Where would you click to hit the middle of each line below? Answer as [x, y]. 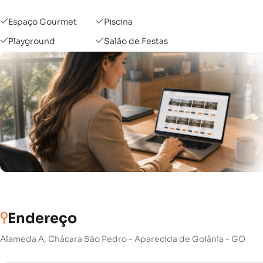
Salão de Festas [136, 41]
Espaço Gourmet [43, 21]
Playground [32, 41]
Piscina [118, 21]
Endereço [42, 218]
